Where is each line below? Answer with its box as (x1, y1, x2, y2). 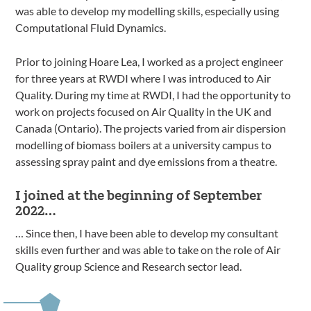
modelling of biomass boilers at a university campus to (15, 138, 272, 152)
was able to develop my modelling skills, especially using (15, 4, 280, 18)
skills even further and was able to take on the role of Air (15, 243, 281, 257)
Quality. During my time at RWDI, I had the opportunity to (15, 88, 292, 102)
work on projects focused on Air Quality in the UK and (15, 105, 272, 119)
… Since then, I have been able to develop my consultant (15, 226, 279, 240)
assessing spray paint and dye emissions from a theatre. (15, 155, 278, 169)
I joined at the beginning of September (15, 186, 262, 204)
